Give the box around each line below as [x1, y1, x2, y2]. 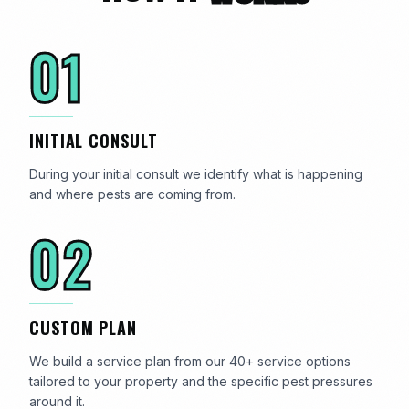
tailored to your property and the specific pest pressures [29, 373, 372, 389]
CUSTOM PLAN [29, 316, 137, 340]
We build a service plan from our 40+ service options [29, 353, 351, 369]
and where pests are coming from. [29, 186, 236, 202]
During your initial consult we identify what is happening [29, 166, 362, 182]
